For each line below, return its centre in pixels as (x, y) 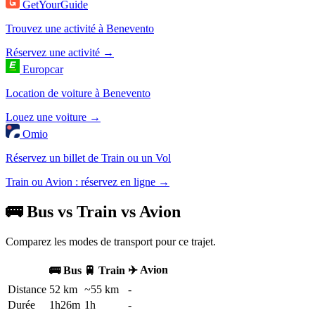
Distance (27, 289)
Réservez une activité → (60, 53)
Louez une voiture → (53, 117)
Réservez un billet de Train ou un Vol (88, 158)
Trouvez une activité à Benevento (80, 29)
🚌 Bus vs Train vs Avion (93, 212)
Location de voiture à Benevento (78, 94)
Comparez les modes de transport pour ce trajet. (111, 241)
